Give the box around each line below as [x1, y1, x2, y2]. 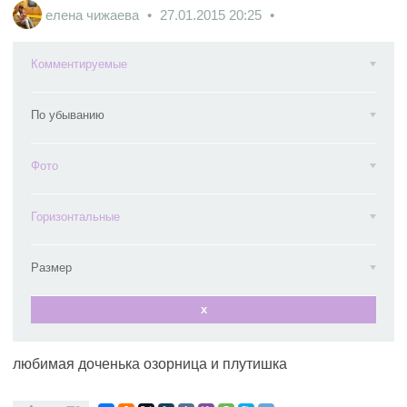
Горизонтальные [31, 210, 120, 223]
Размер [31, 261, 72, 274]
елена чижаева [45, 6, 139, 23]
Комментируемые [31, 57, 127, 71]
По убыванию [31, 108, 104, 122]
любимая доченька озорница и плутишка [13, 356, 287, 372]
